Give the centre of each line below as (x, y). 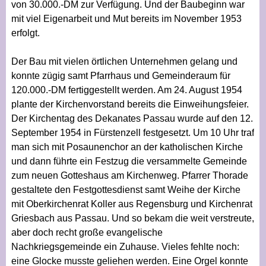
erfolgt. (25, 33)
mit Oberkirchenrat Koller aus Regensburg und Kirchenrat (132, 204)
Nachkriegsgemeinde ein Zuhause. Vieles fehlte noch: (125, 246)
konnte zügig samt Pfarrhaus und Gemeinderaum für (121, 75)
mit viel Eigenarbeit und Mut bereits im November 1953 (126, 18)
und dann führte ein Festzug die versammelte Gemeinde (129, 161)
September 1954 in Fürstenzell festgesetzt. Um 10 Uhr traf (132, 132)
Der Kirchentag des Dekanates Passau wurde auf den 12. (132, 118)
